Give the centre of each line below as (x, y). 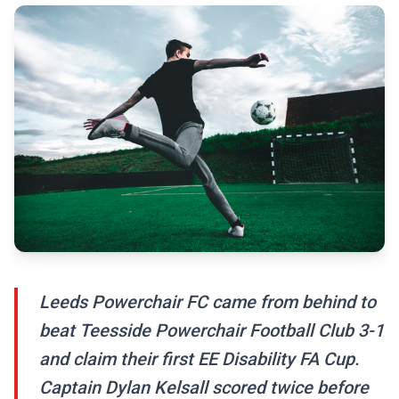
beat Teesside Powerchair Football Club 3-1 (212, 331)
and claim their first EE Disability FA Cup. (199, 359)
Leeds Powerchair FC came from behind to (208, 302)
